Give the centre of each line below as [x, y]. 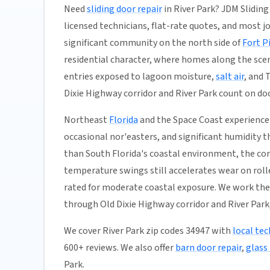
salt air [230, 77]
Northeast [86, 120]
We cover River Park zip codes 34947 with [148, 231]
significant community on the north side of [153, 43]
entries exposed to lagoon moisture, [140, 77]
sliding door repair [124, 9]
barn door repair [208, 248]
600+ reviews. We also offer [119, 248]
